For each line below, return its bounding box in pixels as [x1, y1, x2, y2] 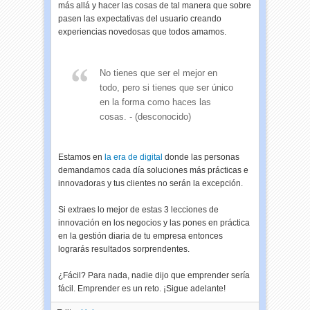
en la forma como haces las [100, 97, 212, 107]
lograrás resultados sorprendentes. [58, 244, 190, 254]
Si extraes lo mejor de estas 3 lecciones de [58, 205, 219, 215]
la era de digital [104, 152, 163, 162]
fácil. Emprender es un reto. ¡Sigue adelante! [58, 284, 226, 293]
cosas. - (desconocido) [100, 111, 192, 122]
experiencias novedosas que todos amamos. [58, 27, 227, 37]
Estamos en [58, 152, 105, 162]
